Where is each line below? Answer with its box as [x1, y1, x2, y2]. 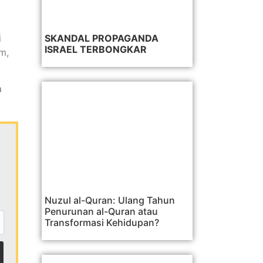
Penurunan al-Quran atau [45, 205, 158, 218]
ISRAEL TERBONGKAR [45, 43, 147, 56]
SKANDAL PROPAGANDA [45, 32, 159, 45]
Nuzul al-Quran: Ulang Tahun [45, 194, 175, 207]
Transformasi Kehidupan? [45, 217, 159, 229]
